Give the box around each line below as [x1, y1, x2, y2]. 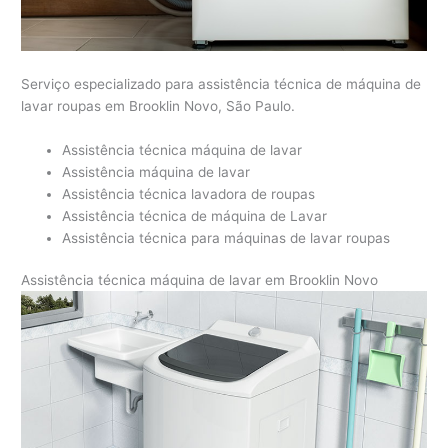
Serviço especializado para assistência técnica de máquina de [21, 75, 422, 92]
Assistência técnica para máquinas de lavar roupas [62, 229, 391, 246]
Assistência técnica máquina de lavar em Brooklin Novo [21, 272, 379, 289]
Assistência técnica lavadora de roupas [62, 185, 316, 202]
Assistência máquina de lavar [62, 163, 251, 180]
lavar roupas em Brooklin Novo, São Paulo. [21, 97, 296, 114]
